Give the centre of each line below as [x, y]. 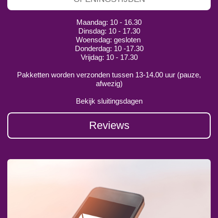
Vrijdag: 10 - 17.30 [109, 57]
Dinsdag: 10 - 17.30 [109, 31]
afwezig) [109, 84]
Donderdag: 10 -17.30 [109, 49]
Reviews [109, 126]
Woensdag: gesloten [109, 40]
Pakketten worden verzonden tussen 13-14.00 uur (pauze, [109, 75]
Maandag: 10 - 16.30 [109, 22]
